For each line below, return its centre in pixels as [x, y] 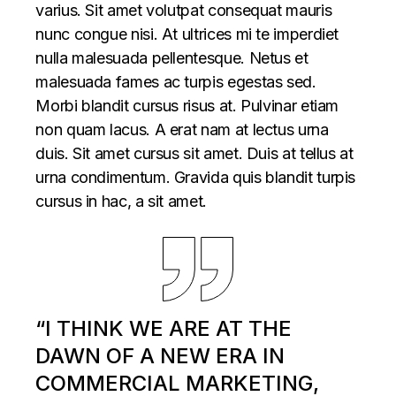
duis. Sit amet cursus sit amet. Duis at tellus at [194, 154]
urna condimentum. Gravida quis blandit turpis [196, 178]
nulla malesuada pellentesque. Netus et [172, 58]
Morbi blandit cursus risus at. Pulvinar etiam [187, 106]
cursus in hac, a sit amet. [121, 202]
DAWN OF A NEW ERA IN [160, 356]
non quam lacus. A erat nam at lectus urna [182, 130]
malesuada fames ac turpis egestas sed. [176, 82]
